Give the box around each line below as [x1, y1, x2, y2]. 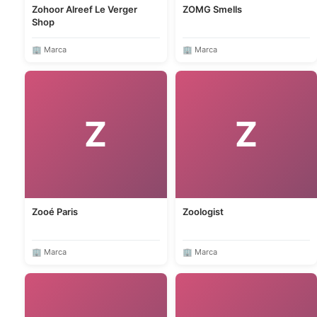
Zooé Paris [32, 206, 78, 217]
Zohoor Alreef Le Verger [32, 4, 95, 15]
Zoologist [182, 206, 224, 217]
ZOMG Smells [182, 4, 242, 15]
